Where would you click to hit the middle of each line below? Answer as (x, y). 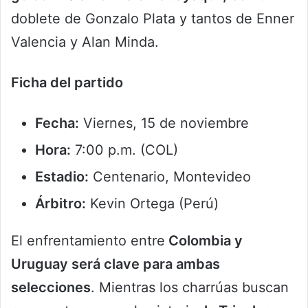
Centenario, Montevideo (170, 177)
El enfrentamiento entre (88, 241)
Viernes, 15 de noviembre (164, 123)
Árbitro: (60, 204)
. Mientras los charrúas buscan (190, 288)
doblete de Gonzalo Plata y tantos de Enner (153, 19)
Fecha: (57, 123)
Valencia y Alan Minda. (85, 42)
